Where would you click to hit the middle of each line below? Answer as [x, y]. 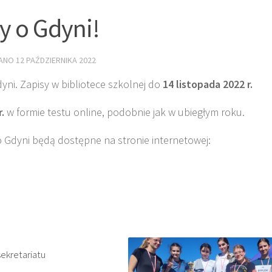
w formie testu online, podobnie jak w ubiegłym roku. [126, 112]
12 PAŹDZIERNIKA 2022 [56, 60]
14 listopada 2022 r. [208, 84]
